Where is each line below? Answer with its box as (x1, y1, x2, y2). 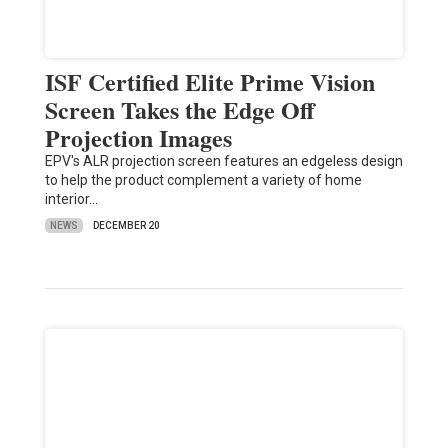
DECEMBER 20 (92, 220, 160, 232)
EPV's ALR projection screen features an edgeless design (44, 153, 403, 170)
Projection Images (44, 120, 232, 156)
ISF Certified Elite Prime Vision (44, 64, 375, 100)
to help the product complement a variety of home (44, 172, 362, 189)
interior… (44, 191, 98, 208)
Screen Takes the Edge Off (44, 92, 315, 128)
